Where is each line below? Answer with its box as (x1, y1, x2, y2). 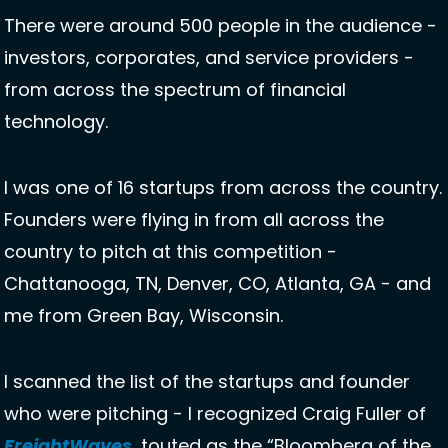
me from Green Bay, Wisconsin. (4, 303, 288, 329)
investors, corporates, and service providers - (4, 45, 414, 71)
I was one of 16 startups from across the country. (4, 175, 442, 201)
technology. (4, 109, 113, 135)
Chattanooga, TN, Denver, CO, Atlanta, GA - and (4, 271, 431, 297)
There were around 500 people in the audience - (4, 13, 437, 39)
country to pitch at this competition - (4, 239, 337, 265)
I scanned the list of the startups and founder (4, 369, 410, 395)
